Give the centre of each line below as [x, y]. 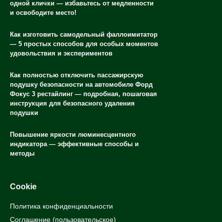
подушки [24, 113]
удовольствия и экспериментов [61, 54]
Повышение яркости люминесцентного [73, 135]
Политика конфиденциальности [61, 206]
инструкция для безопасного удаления [72, 104]
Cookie [23, 186]
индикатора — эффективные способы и [74, 144]
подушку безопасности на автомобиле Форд [81, 85]
